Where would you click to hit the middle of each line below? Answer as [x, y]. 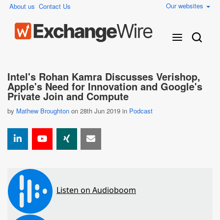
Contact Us [55, 6]
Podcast [141, 111]
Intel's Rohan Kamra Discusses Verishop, [104, 76]
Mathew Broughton [43, 111]
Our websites [186, 6]
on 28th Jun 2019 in [99, 111]
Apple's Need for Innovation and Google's [105, 86]
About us [22, 6]
